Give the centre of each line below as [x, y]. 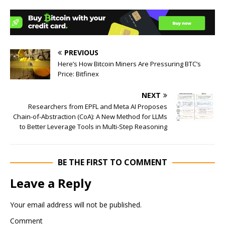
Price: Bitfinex [78, 74]
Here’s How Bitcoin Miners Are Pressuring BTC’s [129, 64]
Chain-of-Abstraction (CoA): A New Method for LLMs [90, 116]
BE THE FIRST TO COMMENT [113, 162]
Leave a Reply [51, 183]
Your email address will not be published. [76, 204]
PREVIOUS [81, 52]
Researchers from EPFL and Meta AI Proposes [98, 106]
